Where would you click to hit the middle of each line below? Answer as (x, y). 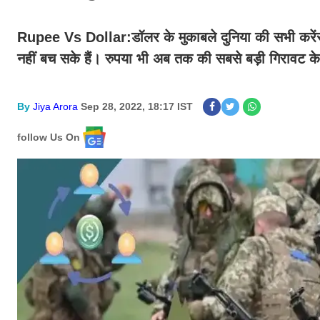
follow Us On (49, 137)
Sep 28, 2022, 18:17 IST (137, 106)
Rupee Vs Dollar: (74, 37)
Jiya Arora (55, 106)
